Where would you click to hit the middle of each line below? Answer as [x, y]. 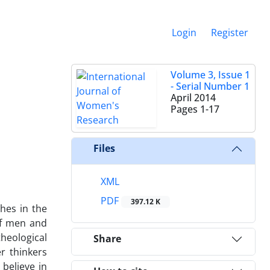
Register [230, 32]
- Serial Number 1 [210, 86]
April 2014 [193, 97]
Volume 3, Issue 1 [210, 74]
